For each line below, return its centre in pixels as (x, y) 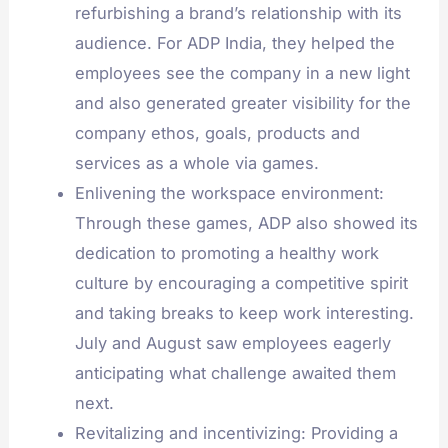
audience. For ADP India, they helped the (234, 42)
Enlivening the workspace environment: (229, 192)
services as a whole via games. (196, 162)
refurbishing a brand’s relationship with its (238, 12)
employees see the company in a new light (242, 72)
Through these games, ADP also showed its (246, 222)
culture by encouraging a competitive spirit (241, 282)
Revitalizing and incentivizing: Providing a (236, 432)
